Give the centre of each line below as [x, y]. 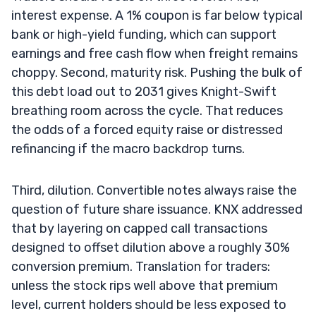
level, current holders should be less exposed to [149, 304]
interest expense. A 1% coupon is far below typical [157, 15]
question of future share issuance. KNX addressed [157, 209]
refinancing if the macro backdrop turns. [128, 148]
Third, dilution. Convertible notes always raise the [154, 190]
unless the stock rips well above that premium [145, 285]
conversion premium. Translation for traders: [141, 266]
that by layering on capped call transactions [139, 228]
